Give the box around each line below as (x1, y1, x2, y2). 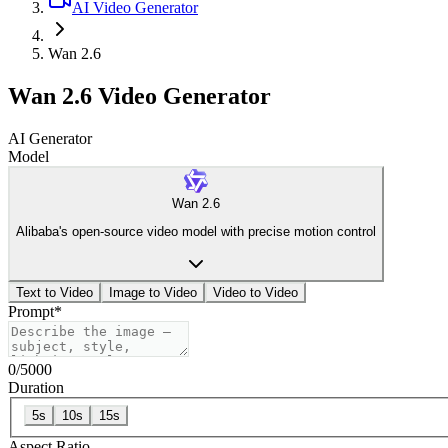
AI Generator (8, 129, 92, 147)
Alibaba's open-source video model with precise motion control (16, 224, 376, 240)
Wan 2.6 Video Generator (8, 82, 271, 109)
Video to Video (213, 285, 298, 301)
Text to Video (16, 285, 93, 301)
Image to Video (109, 285, 197, 301)
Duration (8, 379, 64, 397)
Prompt (8, 303, 54, 321)
